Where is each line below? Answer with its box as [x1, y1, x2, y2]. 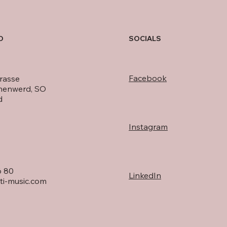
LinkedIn [129, 170, 161, 180]
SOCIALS [129, 34, 161, 44]
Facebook [129, 73, 167, 84]
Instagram [129, 121, 168, 132]
